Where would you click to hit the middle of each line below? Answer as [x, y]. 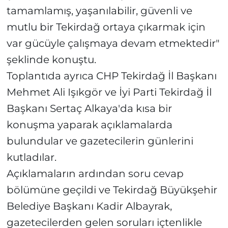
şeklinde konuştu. [59, 60]
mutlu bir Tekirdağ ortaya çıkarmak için [106, 27]
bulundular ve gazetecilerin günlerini [100, 141]
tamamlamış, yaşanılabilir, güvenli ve [99, 11]
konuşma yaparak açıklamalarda [89, 125]
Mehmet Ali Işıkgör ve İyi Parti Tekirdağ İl [109, 92]
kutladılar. [31, 158]
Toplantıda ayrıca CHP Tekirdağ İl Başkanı [111, 76]
